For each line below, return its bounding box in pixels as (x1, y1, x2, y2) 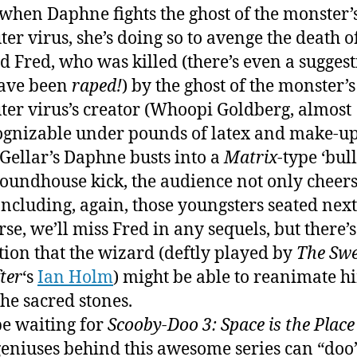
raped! (72, 75, 122, 97)
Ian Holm (37, 266, 113, 288)
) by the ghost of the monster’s (122, 75, 355, 97)
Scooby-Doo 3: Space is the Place (108, 314, 355, 336)
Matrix (224, 147, 277, 169)
